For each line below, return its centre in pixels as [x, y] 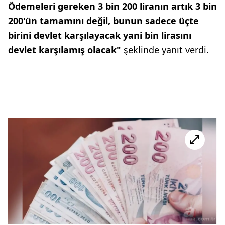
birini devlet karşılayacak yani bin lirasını [100, 35]
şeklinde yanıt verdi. [166, 49]
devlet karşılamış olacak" [66, 49]
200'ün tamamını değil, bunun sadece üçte [103, 20]
